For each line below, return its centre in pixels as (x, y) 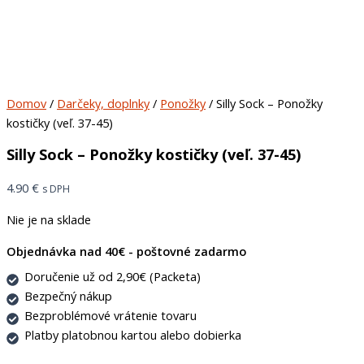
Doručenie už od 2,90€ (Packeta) (112, 276)
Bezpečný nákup (68, 295)
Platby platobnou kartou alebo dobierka (132, 334)
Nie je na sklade (49, 220)
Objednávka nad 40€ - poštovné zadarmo (126, 251)
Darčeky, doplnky (103, 103)
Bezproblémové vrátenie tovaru (110, 315)
